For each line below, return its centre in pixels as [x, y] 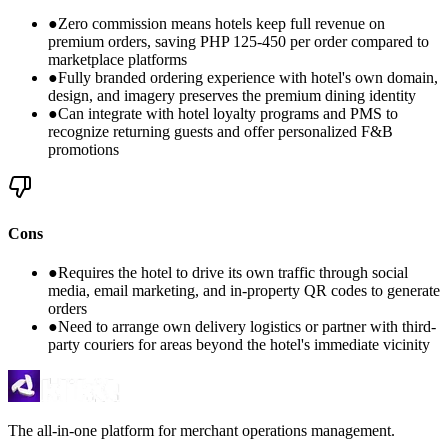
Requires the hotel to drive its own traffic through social [233, 272]
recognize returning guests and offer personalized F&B [220, 132]
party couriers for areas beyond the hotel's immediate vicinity [239, 344]
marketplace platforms [117, 60]
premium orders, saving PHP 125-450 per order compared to [238, 42]
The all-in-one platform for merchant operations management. [201, 430]
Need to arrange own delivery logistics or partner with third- [247, 326]
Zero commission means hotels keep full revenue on [221, 24]
